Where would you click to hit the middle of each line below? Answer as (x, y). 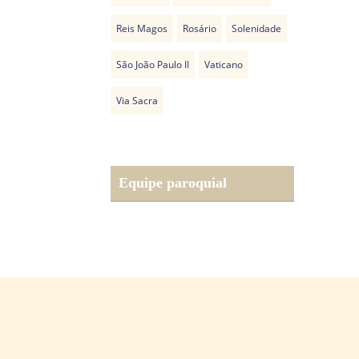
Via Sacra (137, 101)
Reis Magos (142, 28)
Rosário (200, 28)
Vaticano (224, 65)
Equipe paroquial (173, 183)
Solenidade (257, 28)
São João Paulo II (153, 65)
